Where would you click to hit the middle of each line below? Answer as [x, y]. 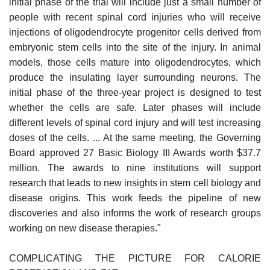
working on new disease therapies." [85, 228]
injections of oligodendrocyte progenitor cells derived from [135, 32]
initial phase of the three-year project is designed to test [135, 92]
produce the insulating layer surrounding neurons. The [135, 77]
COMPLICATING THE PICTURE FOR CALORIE [135, 258]
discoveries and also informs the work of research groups [135, 213]
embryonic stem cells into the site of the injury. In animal [135, 47]
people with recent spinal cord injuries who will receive [135, 17]
